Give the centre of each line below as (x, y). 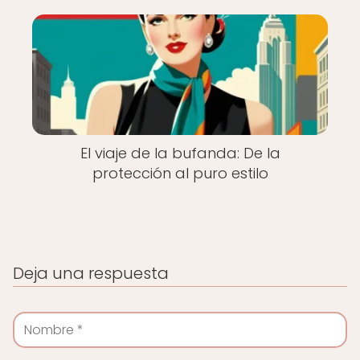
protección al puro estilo (180, 173)
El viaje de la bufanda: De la (180, 153)
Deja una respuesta (91, 273)
